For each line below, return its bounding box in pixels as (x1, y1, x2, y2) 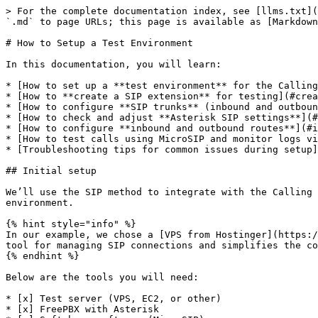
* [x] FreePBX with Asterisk (6, 304, 159, 314)
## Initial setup (6, 165, 97, 176)
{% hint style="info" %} (6, 219, 136, 229)
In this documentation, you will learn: (6, 59, 221, 70)
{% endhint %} (6, 251, 79, 261)
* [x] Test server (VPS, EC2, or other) (6, 293, 221, 304)
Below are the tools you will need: (6, 272, 199, 283)
